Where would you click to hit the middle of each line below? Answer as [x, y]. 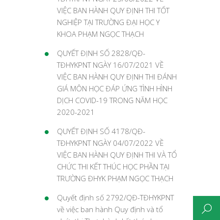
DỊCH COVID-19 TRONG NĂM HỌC [112, 100]
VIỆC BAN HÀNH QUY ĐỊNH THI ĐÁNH [117, 77]
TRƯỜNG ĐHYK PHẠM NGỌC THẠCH [115, 178]
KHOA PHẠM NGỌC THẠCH [100, 34]
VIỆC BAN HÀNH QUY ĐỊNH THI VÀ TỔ [117, 155]
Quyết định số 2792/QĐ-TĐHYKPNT [115, 197]
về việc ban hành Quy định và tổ [110, 209]
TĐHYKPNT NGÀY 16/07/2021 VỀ [110, 65]
